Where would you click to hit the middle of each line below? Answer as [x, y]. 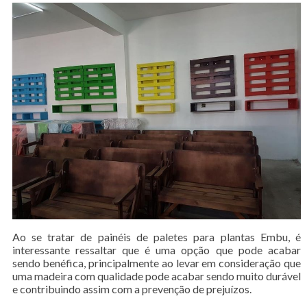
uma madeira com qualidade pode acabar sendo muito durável [157, 275]
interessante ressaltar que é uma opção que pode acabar [157, 249]
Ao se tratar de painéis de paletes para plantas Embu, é [157, 236]
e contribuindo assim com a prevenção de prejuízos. [132, 288]
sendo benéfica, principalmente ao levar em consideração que [157, 262]
